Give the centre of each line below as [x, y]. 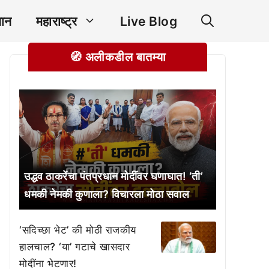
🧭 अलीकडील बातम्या [118, 57]
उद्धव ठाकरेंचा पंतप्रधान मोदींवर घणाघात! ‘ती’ [113, 176]
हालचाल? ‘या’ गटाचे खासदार [74, 247]
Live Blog [148, 21]
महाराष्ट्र [56, 21]
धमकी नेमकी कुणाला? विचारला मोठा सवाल [107, 194]
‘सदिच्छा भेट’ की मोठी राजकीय [78, 230]
